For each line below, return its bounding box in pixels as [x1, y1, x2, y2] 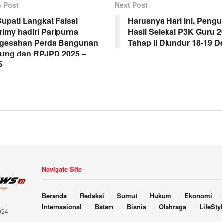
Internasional [42, 201, 82, 211]
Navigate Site [42, 164, 82, 174]
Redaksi [79, 190, 104, 200]
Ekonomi [184, 190, 212, 200]
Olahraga [159, 201, 187, 211]
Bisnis [126, 201, 146, 211]
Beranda [42, 190, 67, 200]
